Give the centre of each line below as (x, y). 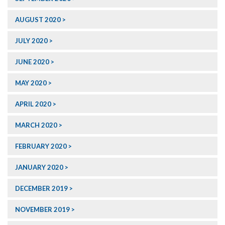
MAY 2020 (31, 83)
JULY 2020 (31, 41)
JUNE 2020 (32, 62)
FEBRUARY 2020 (41, 146)
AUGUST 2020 (38, 20)
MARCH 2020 (36, 125)
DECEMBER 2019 (41, 189)
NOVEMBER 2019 (42, 210)
